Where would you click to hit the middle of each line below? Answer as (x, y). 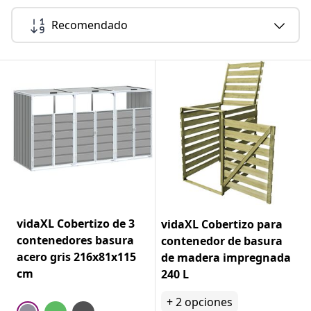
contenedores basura (75, 240)
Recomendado (90, 25)
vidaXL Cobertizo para (222, 224)
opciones (209, 302)
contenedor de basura (222, 241)
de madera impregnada (226, 257)
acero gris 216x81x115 (76, 257)
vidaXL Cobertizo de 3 (76, 223)
